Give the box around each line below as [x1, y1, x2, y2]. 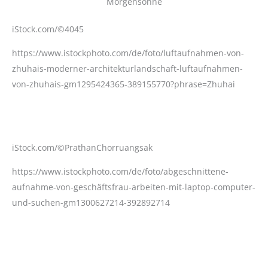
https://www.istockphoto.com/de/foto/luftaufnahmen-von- [12, 47, 244, 59]
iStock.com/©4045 [12, 23, 84, 35]
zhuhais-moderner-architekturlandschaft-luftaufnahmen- [12, 63, 243, 74]
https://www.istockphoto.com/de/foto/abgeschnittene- [12, 166, 229, 177]
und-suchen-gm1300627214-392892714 [12, 197, 170, 208]
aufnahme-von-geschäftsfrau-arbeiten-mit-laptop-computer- [12, 181, 255, 193]
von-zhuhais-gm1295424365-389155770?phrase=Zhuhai [12, 78, 235, 90]
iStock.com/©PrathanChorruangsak [12, 142, 153, 153]
